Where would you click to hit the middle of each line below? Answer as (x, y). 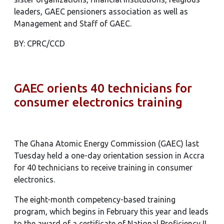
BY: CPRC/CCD (39, 43)
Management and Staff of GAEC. (73, 23)
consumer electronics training (98, 102)
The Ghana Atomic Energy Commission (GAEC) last (106, 143)
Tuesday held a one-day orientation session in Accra (109, 155)
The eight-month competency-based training (95, 199)
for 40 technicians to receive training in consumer (103, 167)
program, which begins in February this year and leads (111, 211)
